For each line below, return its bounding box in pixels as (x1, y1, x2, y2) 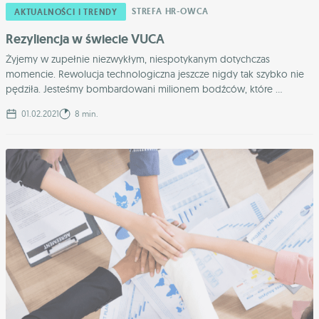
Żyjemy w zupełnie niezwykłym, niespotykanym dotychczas (6, 52, 270, 66)
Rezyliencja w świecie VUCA (6, 30, 164, 48)
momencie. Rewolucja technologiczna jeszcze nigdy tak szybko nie (6, 67, 304, 80)
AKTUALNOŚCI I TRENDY (14, 6, 117, 18)
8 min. (73, 108, 98, 119)
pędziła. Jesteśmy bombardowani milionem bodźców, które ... (6, 82, 282, 95)
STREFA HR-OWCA (132, 5, 209, 17)
